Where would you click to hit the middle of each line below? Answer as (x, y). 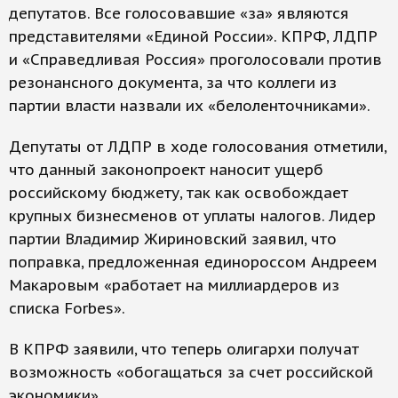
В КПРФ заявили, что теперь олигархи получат (184, 350)
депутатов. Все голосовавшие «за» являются (179, 14)
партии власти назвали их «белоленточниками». (190, 106)
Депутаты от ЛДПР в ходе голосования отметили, (198, 147)
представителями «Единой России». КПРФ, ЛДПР (193, 37)
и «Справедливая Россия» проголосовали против (195, 60)
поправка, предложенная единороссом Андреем (193, 263)
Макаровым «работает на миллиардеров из (174, 286)
